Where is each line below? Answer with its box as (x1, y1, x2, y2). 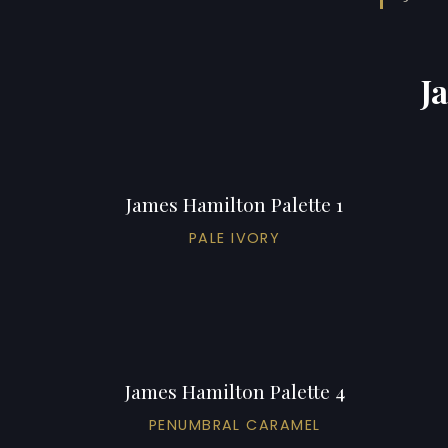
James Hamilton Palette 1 (126, 190, 344, 217)
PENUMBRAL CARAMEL (148, 414, 321, 435)
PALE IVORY (188, 227, 281, 248)
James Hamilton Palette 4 (124, 377, 345, 404)
